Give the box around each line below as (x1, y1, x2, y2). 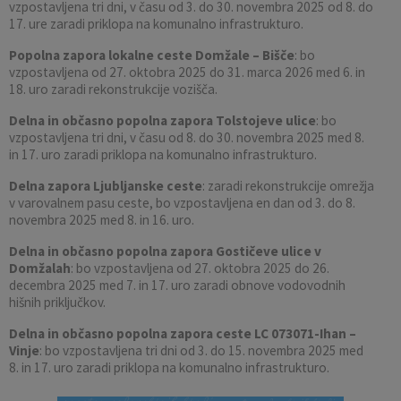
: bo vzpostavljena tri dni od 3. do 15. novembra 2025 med (39, 341, 363, 359)
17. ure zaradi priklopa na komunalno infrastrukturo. (9, 14, 303, 32)
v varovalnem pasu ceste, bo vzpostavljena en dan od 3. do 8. (9, 193, 355, 211)
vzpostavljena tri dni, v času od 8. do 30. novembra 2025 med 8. (9, 128, 364, 146)
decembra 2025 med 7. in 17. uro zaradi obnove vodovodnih (9, 276, 346, 294)
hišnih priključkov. (9, 293, 106, 311)
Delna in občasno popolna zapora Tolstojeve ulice (9, 111, 316, 129)
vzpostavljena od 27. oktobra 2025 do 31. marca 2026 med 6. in (9, 63, 365, 81)
